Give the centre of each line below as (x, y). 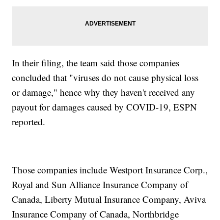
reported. (29, 122)
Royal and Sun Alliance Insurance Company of (100, 185)
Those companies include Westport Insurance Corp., (110, 170)
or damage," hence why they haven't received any (104, 92)
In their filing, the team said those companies (96, 63)
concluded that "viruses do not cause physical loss (105, 78)
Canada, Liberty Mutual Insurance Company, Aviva (109, 199)
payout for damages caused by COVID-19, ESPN (105, 107)
